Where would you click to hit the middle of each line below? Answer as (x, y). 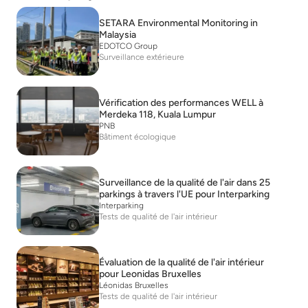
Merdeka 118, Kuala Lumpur (157, 114)
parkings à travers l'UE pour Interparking (184, 194)
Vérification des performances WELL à (181, 102)
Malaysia (118, 34)
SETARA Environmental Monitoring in (178, 23)
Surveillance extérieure (142, 57)
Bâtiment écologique (137, 136)
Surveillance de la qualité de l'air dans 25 (185, 182)
